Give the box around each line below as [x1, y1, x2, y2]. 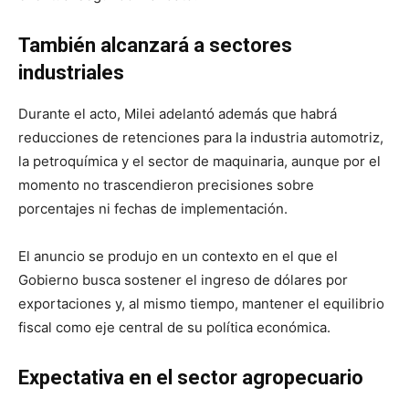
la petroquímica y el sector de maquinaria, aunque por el [18, 152, 381, 171]
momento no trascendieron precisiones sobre [18, 176, 314, 194]
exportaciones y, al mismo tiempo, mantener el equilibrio [18, 295, 384, 313]
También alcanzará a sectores [18, 34, 292, 58]
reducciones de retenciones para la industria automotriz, [18, 129, 383, 147]
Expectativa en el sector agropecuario [18, 366, 363, 390]
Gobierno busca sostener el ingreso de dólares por [18, 271, 348, 289]
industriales [18, 61, 124, 85]
